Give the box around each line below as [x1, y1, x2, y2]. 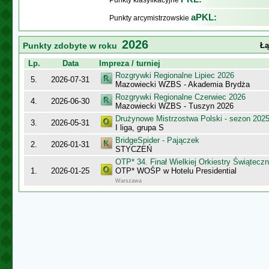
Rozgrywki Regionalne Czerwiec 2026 [115, 92, 246, 101]
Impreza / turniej [99, 59, 160, 68]
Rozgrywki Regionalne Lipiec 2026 [115, 71, 234, 80]
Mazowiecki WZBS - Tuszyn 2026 [115, 101, 234, 110]
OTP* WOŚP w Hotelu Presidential [115, 166, 237, 175]
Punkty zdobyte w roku [23, 41, 122, 50]
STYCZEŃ [115, 145, 152, 154]
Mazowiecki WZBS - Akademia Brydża [115, 80, 250, 89]
